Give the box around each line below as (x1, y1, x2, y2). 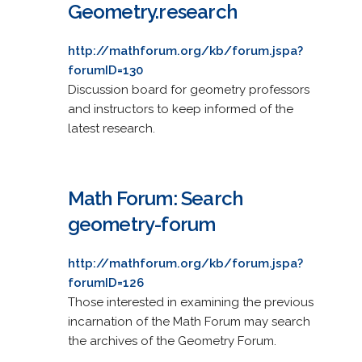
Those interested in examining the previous (67, 294, 314, 309)
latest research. (67, 120, 155, 136)
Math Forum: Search (67, 186, 243, 210)
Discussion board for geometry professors (67, 82, 309, 97)
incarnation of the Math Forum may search (67, 314, 310, 329)
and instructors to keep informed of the (67, 101, 293, 116)
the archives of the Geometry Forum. (67, 333, 276, 348)
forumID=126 (67, 275, 144, 290)
